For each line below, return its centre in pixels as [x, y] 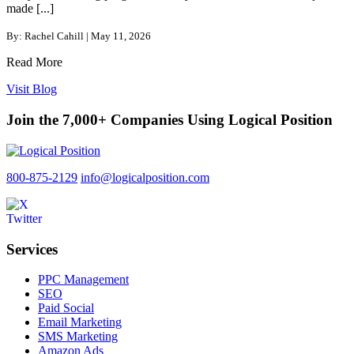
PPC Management [83, 280]
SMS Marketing [78, 337]
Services [32, 249]
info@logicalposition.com [145, 177]
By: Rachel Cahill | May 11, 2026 [79, 36]
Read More [34, 62]
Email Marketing [80, 322]
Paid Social [66, 308]
